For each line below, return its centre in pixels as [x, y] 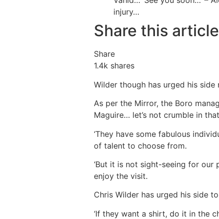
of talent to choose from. [140, 145]
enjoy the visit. [121, 176]
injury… [126, 12]
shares [121, 66]
